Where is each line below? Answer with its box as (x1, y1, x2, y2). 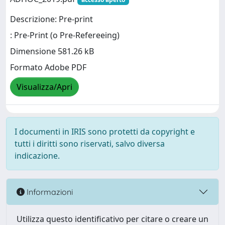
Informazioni (25, 186, 73, 197)
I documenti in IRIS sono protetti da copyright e (15, 126, 195, 137)
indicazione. (15, 150, 60, 161)
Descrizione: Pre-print (10, 14, 93, 25)
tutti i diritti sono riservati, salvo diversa (15, 138, 165, 149)
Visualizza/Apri (17, 81, 72, 93)
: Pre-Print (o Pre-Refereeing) (10, 30, 120, 41)
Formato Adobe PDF (10, 62, 86, 73)
